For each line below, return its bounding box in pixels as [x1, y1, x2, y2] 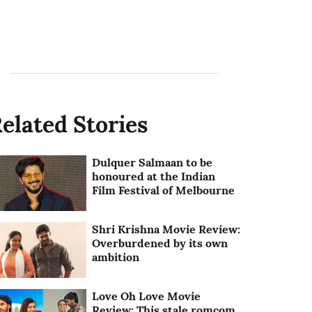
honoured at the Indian [92, 169, 216, 183]
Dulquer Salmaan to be [92, 155, 213, 169]
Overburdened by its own [92, 236, 228, 251]
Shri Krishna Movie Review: [92, 222, 241, 237]
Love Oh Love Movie [92, 289, 201, 304]
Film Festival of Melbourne [92, 183, 235, 197]
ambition [92, 250, 140, 265]
